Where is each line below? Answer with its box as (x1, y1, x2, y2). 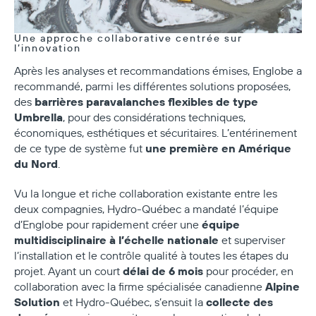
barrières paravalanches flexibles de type (35, 93, 258, 109)
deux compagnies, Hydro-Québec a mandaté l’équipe (14, 201, 279, 216)
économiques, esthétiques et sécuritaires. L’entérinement (14, 125, 297, 140)
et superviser (219, 232, 285, 247)
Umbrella (14, 109, 63, 124)
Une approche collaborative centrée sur (14, 31, 243, 44)
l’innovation (14, 41, 85, 54)
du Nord (14, 155, 58, 171)
